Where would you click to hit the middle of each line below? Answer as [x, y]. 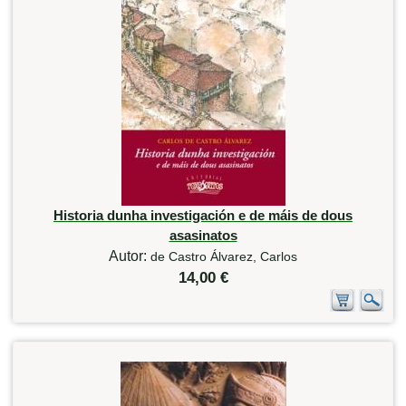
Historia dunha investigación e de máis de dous [203, 215]
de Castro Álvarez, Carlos [224, 256]
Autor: [130, 256]
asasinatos [203, 235]
